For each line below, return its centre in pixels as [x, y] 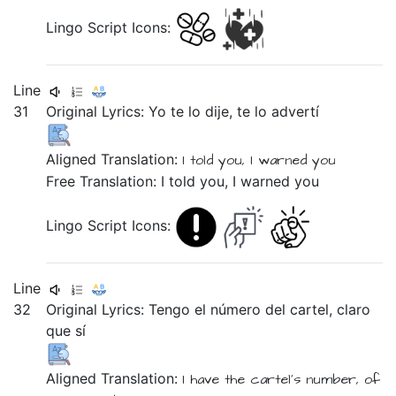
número [238, 309]
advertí [296, 111]
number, [333, 379]
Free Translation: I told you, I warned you [183, 181]
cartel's [276, 379]
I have [204, 379]
